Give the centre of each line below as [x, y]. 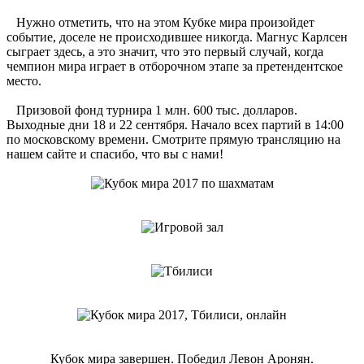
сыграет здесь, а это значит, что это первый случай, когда [165, 51]
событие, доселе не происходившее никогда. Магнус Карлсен [177, 37]
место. [24, 80]
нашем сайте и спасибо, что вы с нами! [115, 154]
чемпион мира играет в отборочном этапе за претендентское [175, 66]
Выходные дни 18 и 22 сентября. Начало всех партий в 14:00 [175, 124]
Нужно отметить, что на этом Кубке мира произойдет [160, 22]
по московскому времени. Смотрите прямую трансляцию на [173, 139]
